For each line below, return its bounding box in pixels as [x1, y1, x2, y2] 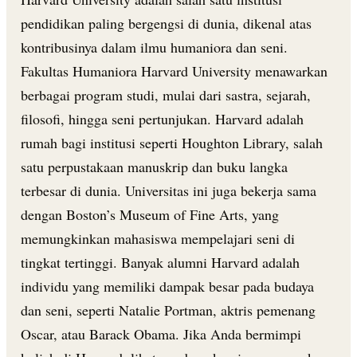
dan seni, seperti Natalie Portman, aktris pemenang [21, 300, 316, 320]
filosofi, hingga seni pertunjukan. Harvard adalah [21, 108, 304, 128]
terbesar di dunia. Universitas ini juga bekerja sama [21, 180, 316, 200]
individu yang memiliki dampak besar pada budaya [21, 276, 314, 296]
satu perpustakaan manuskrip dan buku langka [21, 156, 288, 176]
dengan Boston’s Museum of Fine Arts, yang [21, 204, 279, 224]
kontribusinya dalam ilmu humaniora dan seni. [21, 37, 288, 57]
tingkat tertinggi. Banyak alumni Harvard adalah [21, 252, 300, 272]
